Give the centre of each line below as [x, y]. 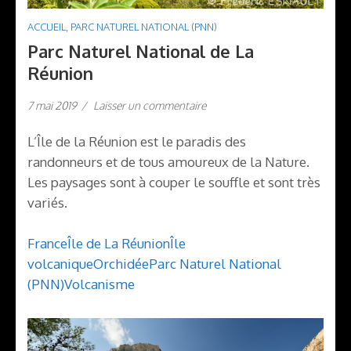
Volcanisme [100, 284]
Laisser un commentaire [150, 105]
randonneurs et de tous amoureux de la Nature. [168, 162]
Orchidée [121, 263]
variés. [47, 203]
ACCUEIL [47, 26]
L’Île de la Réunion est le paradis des [137, 142]
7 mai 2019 [52, 105]
